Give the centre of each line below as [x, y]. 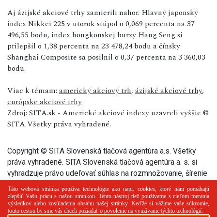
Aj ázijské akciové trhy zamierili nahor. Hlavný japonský [103, 12]
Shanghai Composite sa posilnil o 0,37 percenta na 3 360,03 [106, 57]
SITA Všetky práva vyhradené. [59, 124]
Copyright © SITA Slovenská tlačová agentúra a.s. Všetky [101, 151]
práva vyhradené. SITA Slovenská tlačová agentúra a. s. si [102, 162]
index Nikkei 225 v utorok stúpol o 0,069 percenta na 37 [101, 23]
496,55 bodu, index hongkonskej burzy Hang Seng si [95, 35]
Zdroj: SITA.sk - [35, 113]
